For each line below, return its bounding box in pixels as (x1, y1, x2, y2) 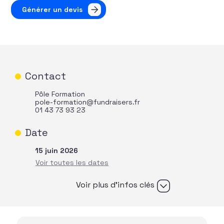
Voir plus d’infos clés (75, 179, 154, 190)
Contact (25, 69, 66, 83)
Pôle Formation (35, 89, 85, 99)
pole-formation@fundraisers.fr (35, 97, 140, 107)
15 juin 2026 (35, 146, 78, 155)
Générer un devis (22, 5, 83, 14)
